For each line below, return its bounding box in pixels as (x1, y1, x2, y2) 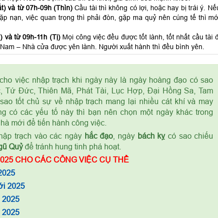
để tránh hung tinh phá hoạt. (22, 142, 121, 151)
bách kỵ (137, 131, 165, 140)
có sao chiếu (165, 131, 214, 140)
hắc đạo (84, 131, 113, 140)
